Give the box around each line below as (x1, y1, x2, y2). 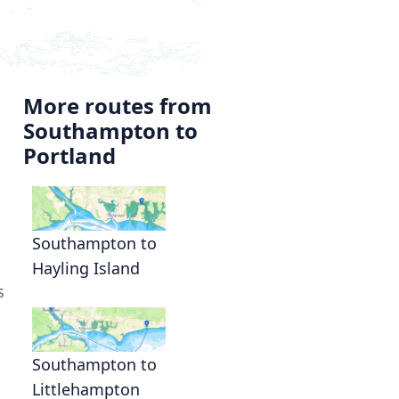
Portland (23, 140, 116, 170)
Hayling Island (32, 256, 140, 279)
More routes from (23, 90, 212, 120)
